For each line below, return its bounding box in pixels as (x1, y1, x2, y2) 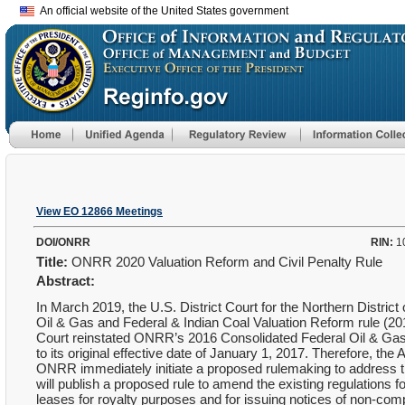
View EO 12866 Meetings (36, 205, 163, 218)
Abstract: (36, 273, 95, 288)
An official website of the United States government (34, 5, 288, 17)
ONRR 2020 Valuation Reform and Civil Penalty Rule (68, 254, 386, 269)
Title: (36, 254, 68, 269)
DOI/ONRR (36, 236, 90, 249)
